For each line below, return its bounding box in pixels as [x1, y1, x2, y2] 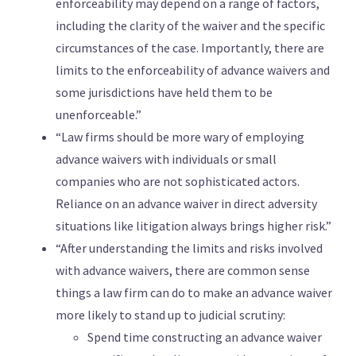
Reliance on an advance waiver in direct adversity [56, 195, 317, 212]
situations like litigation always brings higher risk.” [56, 218, 331, 234]
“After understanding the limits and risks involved [56, 240, 323, 257]
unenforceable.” [56, 106, 141, 123]
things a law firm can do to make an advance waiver [56, 284, 332, 301]
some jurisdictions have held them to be [56, 84, 273, 101]
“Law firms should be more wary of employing [56, 129, 304, 145]
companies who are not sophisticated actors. [56, 173, 300, 190]
